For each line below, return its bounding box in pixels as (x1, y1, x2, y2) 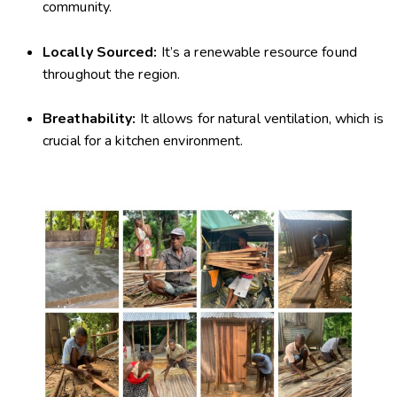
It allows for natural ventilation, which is (136, 108, 384, 128)
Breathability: (43, 108, 136, 128)
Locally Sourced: (43, 42, 158, 62)
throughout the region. (43, 64, 181, 84)
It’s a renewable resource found (157, 42, 357, 62)
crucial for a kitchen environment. (43, 130, 244, 151)
